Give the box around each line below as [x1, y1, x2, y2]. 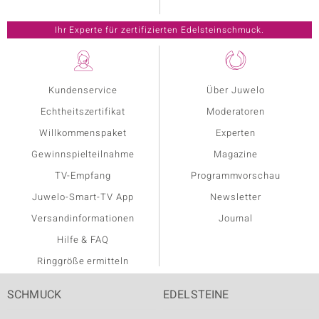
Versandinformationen [31, 211, 135, 226]
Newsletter [210, 190, 261, 204]
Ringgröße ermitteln [36, 254, 130, 268]
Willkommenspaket [38, 126, 127, 140]
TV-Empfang [55, 169, 111, 183]
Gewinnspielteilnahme [31, 147, 135, 162]
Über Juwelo [206, 83, 265, 98]
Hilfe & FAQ [56, 233, 110, 247]
